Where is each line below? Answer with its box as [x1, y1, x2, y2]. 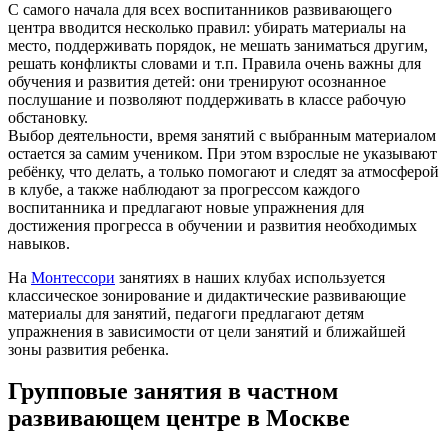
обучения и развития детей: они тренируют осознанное [8, 72, 386, 90]
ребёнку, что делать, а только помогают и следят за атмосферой [8, 162, 439, 180]
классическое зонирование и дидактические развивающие [8, 286, 406, 304]
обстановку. [8, 108, 88, 126]
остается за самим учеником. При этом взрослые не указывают [8, 144, 437, 162]
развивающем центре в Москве [8, 405, 350, 432]
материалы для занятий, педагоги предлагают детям [8, 304, 364, 322]
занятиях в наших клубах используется [115, 268, 385, 286]
